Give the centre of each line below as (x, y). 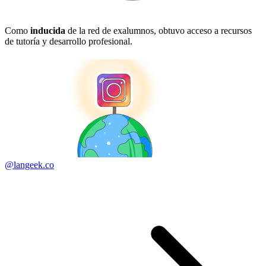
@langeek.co (29, 164)
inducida (48, 30)
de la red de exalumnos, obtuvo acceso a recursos (159, 30)
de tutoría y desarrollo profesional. (69, 41)
